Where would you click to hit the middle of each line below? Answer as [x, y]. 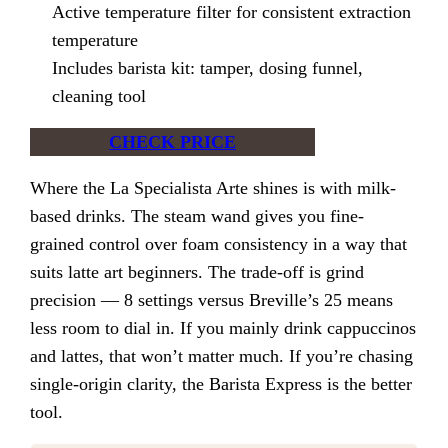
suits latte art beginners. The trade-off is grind [197, 272]
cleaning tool [98, 96]
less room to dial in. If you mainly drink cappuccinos [223, 328]
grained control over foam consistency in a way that [219, 244]
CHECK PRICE [173, 142]
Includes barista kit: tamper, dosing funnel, [207, 68]
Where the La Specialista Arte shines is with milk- [213, 188]
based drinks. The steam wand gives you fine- [197, 216]
